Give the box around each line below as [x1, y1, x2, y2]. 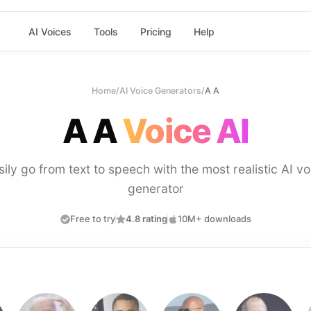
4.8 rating [125, 213, 167, 224]
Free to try [69, 213, 115, 224]
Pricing [140, 25, 171, 37]
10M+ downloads [177, 213, 251, 224]
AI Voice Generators [119, 85, 201, 96]
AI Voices [28, 25, 72, 37]
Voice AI [122, 110, 249, 151]
